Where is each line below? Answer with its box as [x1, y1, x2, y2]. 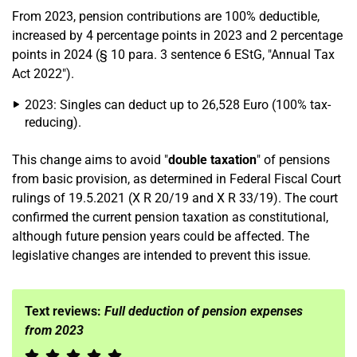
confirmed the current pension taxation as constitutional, [12, 210, 328, 225]
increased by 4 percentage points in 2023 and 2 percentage [12, 28, 343, 43]
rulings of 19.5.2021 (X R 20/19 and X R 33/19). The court [12, 190, 338, 206]
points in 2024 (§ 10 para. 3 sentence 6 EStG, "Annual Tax [12, 47, 335, 62]
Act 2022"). [12, 66, 74, 81]
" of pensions [257, 152, 330, 167]
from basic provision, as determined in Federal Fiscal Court [12, 171, 341, 186]
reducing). [25, 115, 81, 130]
